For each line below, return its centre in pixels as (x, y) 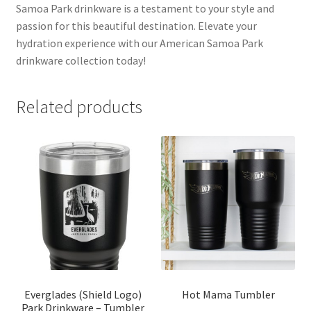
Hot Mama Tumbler (228, 295)
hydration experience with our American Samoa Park (139, 43)
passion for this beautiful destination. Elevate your (136, 26)
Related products (79, 107)
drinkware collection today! (81, 61)
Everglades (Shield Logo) (83, 295)
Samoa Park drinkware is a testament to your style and (145, 9)
